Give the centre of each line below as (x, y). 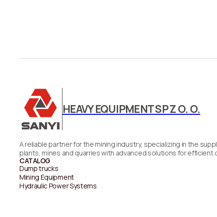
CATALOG (35, 161)
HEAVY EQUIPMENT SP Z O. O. (132, 109)
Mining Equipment (47, 177)
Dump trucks (39, 168)
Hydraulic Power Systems (58, 186)
